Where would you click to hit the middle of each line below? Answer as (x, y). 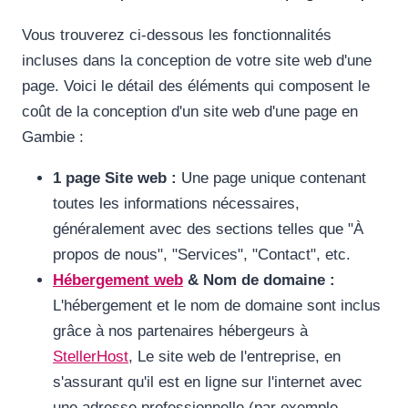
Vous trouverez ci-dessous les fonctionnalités (177, 36)
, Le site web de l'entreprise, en (235, 357)
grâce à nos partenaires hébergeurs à (180, 331)
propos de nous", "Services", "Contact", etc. (202, 255)
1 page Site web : (115, 178)
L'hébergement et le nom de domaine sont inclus (217, 306)
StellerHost (91, 357)
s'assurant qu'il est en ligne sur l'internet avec (208, 382)
